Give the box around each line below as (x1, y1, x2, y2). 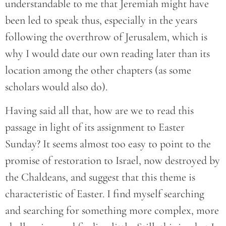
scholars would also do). (5, 80, 107, 93)
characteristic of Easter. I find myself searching (5, 187, 204, 201)
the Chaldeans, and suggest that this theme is (5, 171, 195, 184)
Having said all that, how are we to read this (5, 104, 194, 118)
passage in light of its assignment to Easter (5, 121, 185, 134)
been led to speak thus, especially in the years (5, 13, 197, 27)
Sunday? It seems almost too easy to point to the (5, 137, 211, 151)
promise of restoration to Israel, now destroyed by (5, 154, 220, 167)
